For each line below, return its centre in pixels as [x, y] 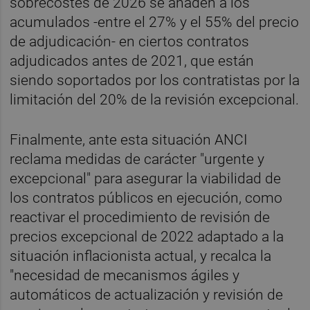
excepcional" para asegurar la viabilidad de [146, 178]
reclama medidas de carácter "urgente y [137, 159]
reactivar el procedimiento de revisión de [140, 217]
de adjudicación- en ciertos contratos [130, 42]
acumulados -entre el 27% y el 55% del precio [155, 22]
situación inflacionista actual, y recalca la [141, 256]
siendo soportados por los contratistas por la [155, 81]
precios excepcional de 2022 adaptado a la [147, 236]
